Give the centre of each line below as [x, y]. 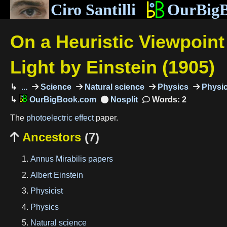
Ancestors [52, 137]
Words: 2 [168, 99]
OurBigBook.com [62, 99]
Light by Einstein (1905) [112, 67]
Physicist [47, 191]
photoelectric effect [60, 118]
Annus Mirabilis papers [72, 159]
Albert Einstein [57, 175]
